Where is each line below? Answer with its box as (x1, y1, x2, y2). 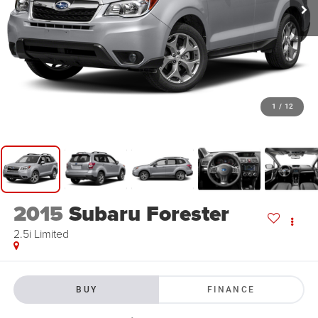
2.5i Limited (13, 226, 69, 242)
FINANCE (207, 284, 256, 295)
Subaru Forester (68, 198, 229, 230)
